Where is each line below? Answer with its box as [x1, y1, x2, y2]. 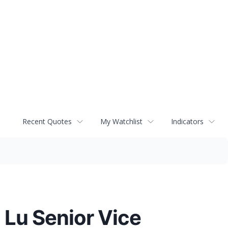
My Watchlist [100, 117, 142, 127]
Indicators [171, 117, 204, 127]
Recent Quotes [22, 117, 72, 127]
